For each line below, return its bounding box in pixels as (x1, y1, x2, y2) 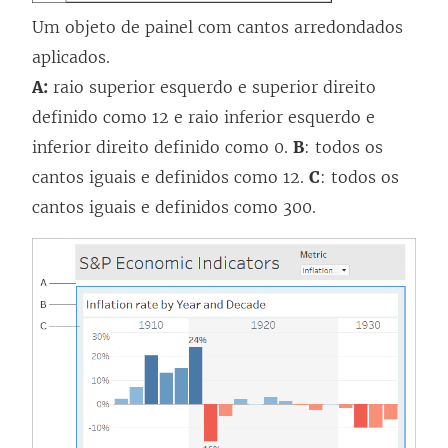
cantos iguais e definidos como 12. (32, 167, 309, 188)
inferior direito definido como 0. (32, 137, 293, 158)
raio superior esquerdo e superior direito (48, 77, 376, 98)
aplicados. (32, 47, 110, 68)
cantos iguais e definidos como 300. (32, 197, 316, 218)
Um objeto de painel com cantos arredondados (32, 17, 403, 38)
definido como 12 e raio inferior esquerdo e (32, 107, 375, 128)
